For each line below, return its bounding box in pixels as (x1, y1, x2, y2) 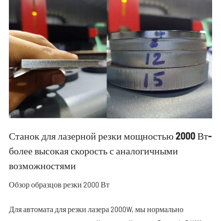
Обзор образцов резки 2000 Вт (8, 179, 110, 189)
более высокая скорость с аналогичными (8, 144, 178, 156)
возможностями (8, 159, 76, 171)
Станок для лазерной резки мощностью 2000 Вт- (8, 129, 212, 142)
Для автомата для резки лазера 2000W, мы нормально (8, 204, 184, 214)
